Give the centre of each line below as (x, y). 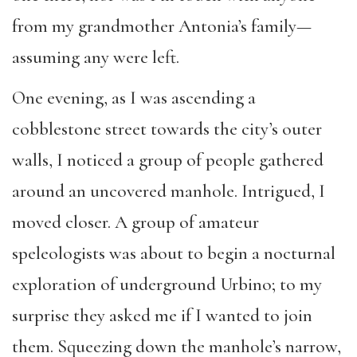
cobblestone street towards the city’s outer (167, 129)
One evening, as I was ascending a (134, 98)
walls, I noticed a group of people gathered (168, 160)
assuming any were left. (96, 57)
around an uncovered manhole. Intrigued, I (169, 191)
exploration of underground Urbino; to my (167, 284)
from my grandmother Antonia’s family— (162, 26)
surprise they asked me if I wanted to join (162, 315)
